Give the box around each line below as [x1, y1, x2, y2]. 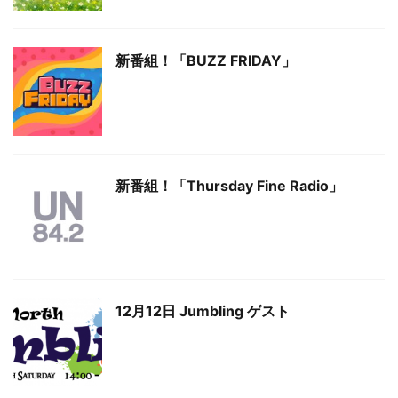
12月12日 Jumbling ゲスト [115, 302, 290, 320]
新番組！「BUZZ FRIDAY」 [115, 52, 296, 69]
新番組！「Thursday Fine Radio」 [115, 177, 343, 195]
